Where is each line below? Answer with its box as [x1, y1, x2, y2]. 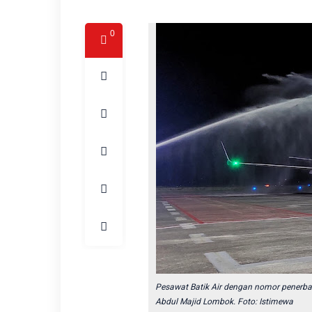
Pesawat [155, 282, 190, 292]
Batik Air [189, 282, 224, 292]
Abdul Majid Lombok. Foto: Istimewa [155, 297, 293, 306]
